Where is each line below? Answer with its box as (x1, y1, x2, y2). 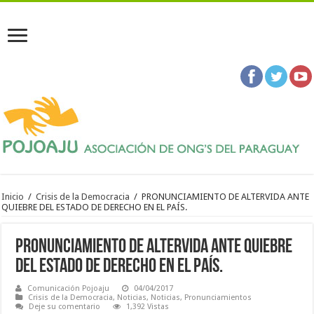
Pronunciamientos (184, 293, 252, 302)
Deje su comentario (29, 302, 101, 311)
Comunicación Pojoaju (27, 284, 110, 293)
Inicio (1, 191, 25, 202)
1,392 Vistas (126, 302, 170, 311)
